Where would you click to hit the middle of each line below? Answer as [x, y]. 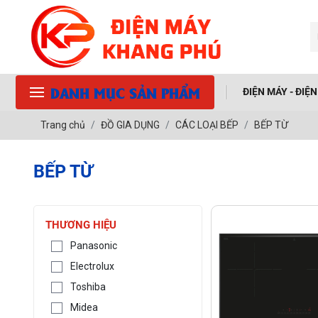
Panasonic [94, 245]
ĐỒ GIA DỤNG [131, 125]
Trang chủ [63, 125]
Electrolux [93, 266]
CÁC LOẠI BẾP [207, 125]
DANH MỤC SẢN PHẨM [125, 92]
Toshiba [88, 286]
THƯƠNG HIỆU [81, 225]
